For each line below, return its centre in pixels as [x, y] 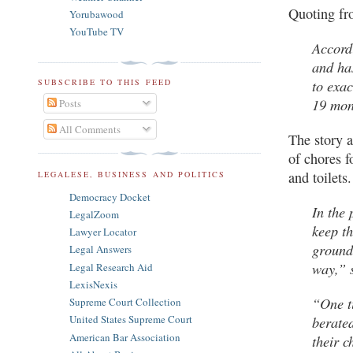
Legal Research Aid [111, 267]
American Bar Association [125, 337]
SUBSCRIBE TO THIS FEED [105, 82]
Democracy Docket [110, 197]
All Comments [88, 129]
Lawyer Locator [103, 232]
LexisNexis [93, 284]
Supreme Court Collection [125, 302]
